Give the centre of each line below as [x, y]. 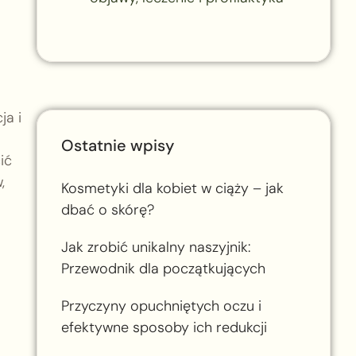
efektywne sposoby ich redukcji [164, 327]
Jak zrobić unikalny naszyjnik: [155, 247]
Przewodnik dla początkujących [163, 268]
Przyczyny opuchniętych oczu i [161, 306]
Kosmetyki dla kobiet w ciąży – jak [172, 188]
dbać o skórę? [107, 209]
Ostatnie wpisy [117, 145]
